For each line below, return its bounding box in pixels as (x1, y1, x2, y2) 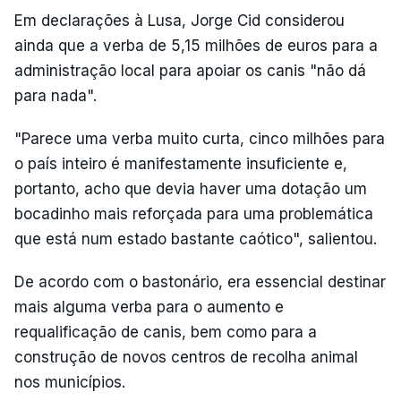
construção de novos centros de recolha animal (14, 348, 358, 366)
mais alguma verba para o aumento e (14, 298, 284, 316)
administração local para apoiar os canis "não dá (14, 62, 366, 80)
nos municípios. (14, 373, 125, 391)
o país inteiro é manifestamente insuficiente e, (14, 155, 347, 173)
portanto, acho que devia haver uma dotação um (14, 180, 367, 198)
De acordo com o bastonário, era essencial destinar (14, 273, 386, 291)
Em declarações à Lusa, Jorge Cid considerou (14, 12, 345, 30)
